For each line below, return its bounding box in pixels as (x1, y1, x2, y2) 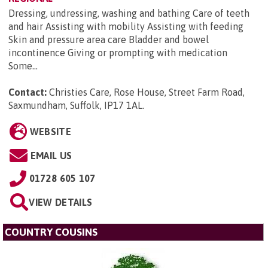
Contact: (8, 86, 47, 98)
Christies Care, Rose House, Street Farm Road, (49, 86, 245, 98)
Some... (8, 60, 38, 71)
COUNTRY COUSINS (5, 226, 98, 238)
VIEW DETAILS (29, 196, 93, 208)
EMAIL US (30, 150, 72, 161)
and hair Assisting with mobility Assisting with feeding (8, 20, 243, 32)
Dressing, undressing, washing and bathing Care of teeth (8, 7, 249, 19)
